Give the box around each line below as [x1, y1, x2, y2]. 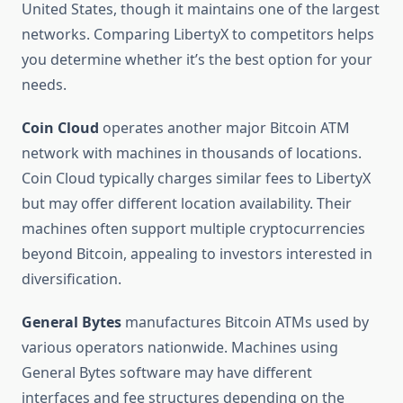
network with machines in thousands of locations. [22, 143, 362, 164]
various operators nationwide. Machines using [22, 337, 338, 358]
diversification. [22, 269, 121, 290]
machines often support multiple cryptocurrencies [22, 219, 365, 239]
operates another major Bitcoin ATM [99, 118, 350, 139]
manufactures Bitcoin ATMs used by [121, 312, 369, 333]
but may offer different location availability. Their [22, 193, 352, 214]
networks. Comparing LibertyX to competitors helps [22, 24, 374, 45]
